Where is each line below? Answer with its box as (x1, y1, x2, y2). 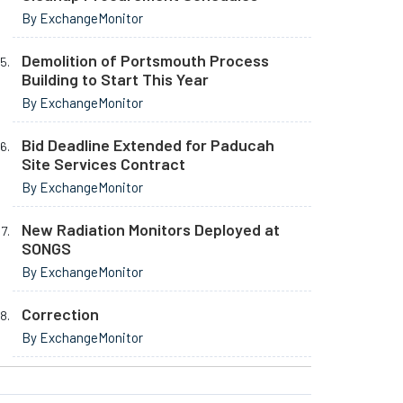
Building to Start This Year (22, 69, 209, 89)
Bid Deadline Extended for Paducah (22, 135, 274, 155)
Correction (22, 304, 99, 324)
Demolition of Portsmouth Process (22, 50, 269, 70)
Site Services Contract (22, 154, 185, 174)
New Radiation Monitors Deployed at (22, 219, 280, 239)
